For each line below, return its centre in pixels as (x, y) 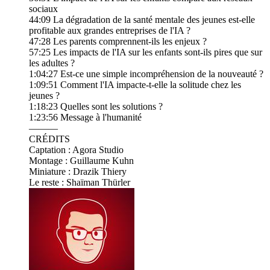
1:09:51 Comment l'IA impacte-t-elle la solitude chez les (135, 85)
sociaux (43, 9)
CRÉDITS (49, 139)
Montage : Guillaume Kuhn (81, 161)
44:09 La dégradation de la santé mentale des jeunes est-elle (142, 20)
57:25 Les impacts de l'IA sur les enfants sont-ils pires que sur (146, 52)
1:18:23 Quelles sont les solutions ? (96, 107)
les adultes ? (52, 63)
